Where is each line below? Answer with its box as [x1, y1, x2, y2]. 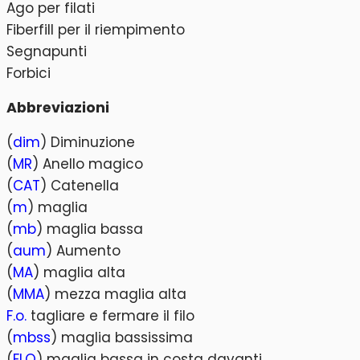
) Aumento [46, 240, 121, 260]
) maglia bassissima [51, 327, 193, 347]
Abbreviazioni [6, 98, 109, 118]
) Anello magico [32, 153, 143, 174]
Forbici [6, 63, 51, 83]
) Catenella [40, 175, 119, 195]
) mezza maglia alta [44, 284, 186, 304]
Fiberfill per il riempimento [6, 19, 185, 39]
